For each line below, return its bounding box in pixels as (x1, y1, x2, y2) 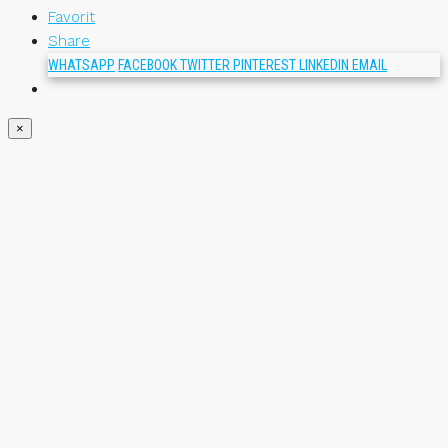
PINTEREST (233, 56, 299, 73)
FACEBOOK (118, 56, 180, 73)
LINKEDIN (299, 56, 352, 73)
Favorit (48, 7, 95, 26)
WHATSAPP (48, 56, 115, 73)
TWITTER (180, 56, 233, 73)
